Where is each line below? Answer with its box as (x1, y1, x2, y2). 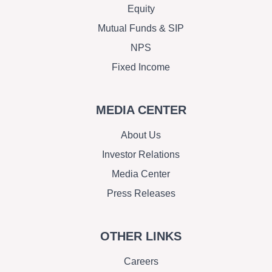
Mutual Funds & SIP (98, 23, 184, 34)
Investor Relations (102, 149, 180, 160)
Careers (123, 256, 158, 267)
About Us (121, 130, 161, 141)
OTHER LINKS (100, 229, 182, 243)
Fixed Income (112, 62, 170, 73)
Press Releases (106, 188, 175, 199)
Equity (127, 4, 155, 15)
